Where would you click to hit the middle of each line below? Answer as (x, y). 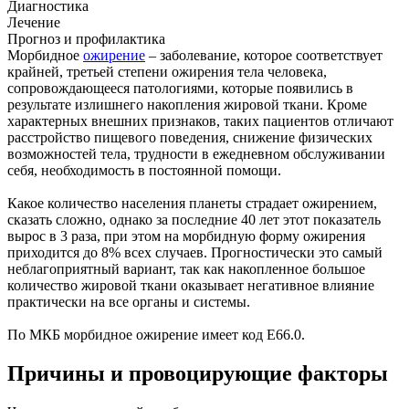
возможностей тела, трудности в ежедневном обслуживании (196, 154)
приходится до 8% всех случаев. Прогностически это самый (195, 253)
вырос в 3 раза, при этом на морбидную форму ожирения (186, 236)
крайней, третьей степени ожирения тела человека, (167, 72)
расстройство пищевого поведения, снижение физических (190, 138)
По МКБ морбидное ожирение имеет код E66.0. (156, 335)
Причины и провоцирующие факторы (198, 374)
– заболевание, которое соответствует (264, 56)
